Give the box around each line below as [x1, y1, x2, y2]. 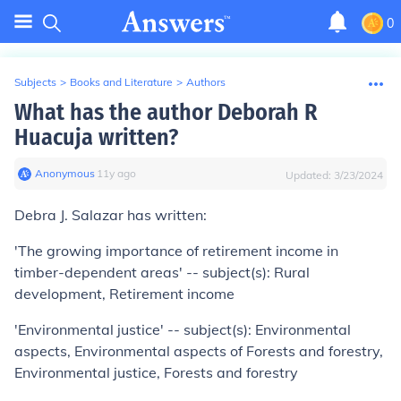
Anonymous [35, 166, 95, 180]
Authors [186, 75, 226, 89]
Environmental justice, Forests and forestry [14, 363, 298, 381]
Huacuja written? [14, 124, 178, 151]
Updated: [286, 168, 334, 182]
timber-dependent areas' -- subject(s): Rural [14, 263, 310, 281]
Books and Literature [70, 75, 173, 89]
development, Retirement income [14, 285, 235, 303]
